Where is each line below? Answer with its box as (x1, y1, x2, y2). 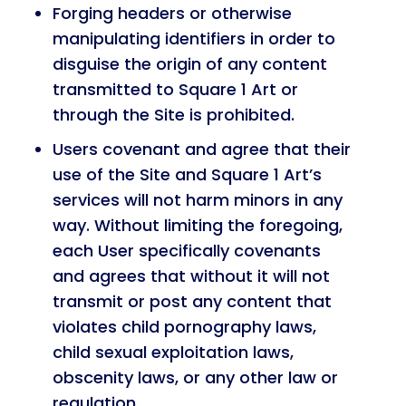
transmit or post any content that (52, 290, 332, 313)
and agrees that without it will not (52, 265, 330, 287)
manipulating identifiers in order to (52, 27, 335, 50)
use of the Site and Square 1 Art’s (52, 163, 322, 186)
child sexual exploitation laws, (52, 341, 294, 363)
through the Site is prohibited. (52, 103, 295, 126)
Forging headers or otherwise (52, 2, 292, 24)
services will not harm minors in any (52, 188, 343, 211)
